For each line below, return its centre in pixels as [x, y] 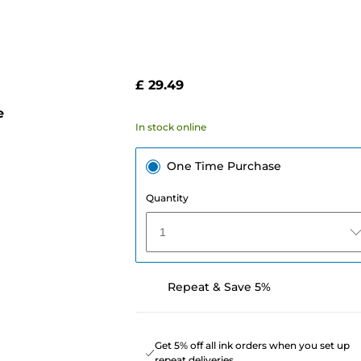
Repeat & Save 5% [219, 287]
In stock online [170, 127]
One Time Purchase [224, 166]
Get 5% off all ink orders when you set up [252, 346]
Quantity [167, 198]
